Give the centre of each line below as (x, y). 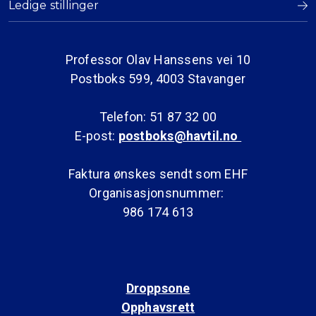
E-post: (96, 135)
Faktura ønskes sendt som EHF (158, 174)
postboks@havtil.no (180, 135)
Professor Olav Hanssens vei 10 (158, 59)
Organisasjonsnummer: (158, 193)
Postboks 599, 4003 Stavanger (158, 78)
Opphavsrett (158, 307)
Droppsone (158, 288)
